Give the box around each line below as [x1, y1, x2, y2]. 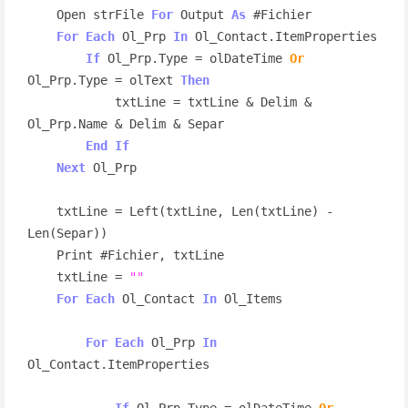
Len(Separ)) [26, 225, 107, 240]
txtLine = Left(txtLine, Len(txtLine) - [26, 203, 56, 219]
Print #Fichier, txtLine [26, 247, 56, 262]
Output [172, 6, 231, 22]
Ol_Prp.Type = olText [26, 72, 180, 87]
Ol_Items [216, 291, 282, 306]
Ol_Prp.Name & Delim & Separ [26, 116, 224, 131]
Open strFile [56, 6, 151, 22]
